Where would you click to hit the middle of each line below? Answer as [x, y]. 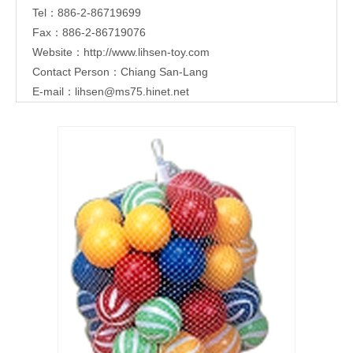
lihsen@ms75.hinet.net [132, 92]
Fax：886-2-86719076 [89, 33]
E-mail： [54, 92]
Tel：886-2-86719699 [87, 13]
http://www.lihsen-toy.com [147, 52]
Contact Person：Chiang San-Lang [120, 72]
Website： [58, 52]
